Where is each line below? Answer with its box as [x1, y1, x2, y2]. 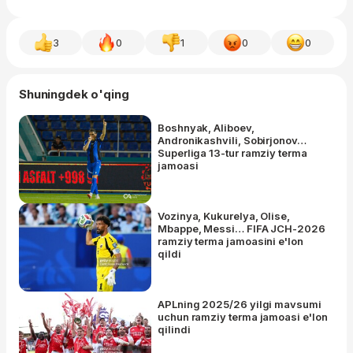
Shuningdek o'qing [19, 86, 129, 102]
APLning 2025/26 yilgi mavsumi [158, 297, 321, 310]
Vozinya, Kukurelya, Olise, [158, 209, 290, 222]
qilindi [158, 322, 191, 336]
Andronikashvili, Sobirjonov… [158, 133, 307, 147]
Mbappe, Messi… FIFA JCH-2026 [158, 221, 325, 235]
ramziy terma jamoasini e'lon [158, 234, 303, 247]
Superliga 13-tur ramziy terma [158, 146, 307, 159]
